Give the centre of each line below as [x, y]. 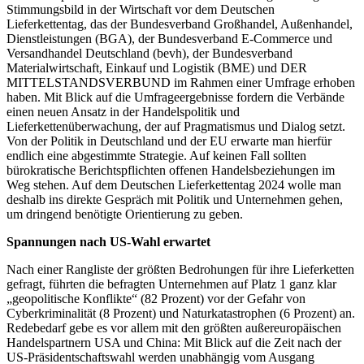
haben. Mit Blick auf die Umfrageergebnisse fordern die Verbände [175, 97]
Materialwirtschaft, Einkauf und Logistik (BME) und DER [157, 67]
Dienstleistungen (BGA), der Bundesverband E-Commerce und [169, 38]
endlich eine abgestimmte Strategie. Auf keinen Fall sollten [156, 155]
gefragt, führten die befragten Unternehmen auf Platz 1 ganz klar [171, 284]
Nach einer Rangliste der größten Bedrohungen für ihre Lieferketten [180, 269]
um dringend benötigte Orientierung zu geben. [125, 214]
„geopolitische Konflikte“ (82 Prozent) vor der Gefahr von [156, 298]
